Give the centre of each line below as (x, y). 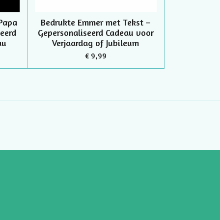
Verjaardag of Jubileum (96, 43)
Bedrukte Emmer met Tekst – (96, 22)
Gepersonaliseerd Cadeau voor (96, 33)
